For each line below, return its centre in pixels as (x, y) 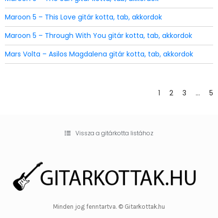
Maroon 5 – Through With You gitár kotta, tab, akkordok (99, 36)
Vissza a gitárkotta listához (114, 133)
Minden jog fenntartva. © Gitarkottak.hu (109, 207)
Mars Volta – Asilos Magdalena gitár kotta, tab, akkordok (99, 54)
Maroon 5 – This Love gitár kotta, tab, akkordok (83, 17)
